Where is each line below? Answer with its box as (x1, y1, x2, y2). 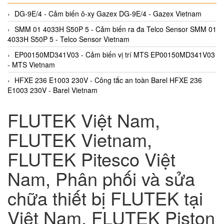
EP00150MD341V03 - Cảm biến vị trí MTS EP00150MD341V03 (14, 49, 215, 59)
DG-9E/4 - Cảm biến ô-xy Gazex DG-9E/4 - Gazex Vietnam (14, 8, 201, 18)
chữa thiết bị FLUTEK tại (7, 184, 203, 210)
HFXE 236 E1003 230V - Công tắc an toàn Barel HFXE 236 (14, 74, 202, 85)
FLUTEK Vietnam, (7, 126, 152, 152)
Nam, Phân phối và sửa (7, 165, 195, 191)
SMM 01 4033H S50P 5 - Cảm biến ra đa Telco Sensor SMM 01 (14, 23, 216, 34)
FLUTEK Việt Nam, (7, 106, 160, 132)
